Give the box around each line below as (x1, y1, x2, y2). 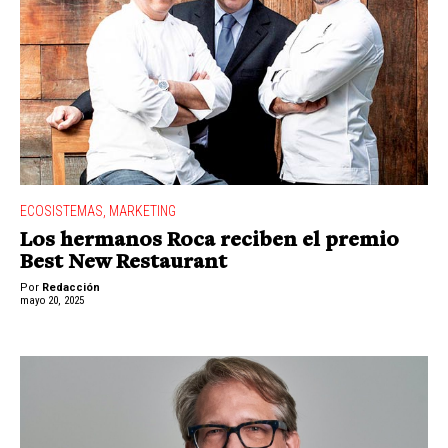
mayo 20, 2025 (20, 294, 84, 308)
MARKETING (109, 203, 176, 220)
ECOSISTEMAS (20, 203, 103, 220)
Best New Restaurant (20, 251, 227, 274)
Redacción (42, 280, 100, 294)
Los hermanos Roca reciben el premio (20, 229, 399, 252)
